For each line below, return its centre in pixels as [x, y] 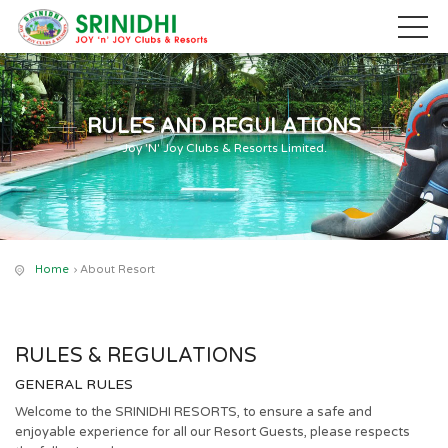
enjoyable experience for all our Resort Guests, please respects [212, 432]
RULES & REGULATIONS [136, 356]
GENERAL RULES [74, 384]
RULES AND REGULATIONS [224, 127]
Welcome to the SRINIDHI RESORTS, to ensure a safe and [193, 412]
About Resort [117, 269]
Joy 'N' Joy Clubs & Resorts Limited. [224, 148]
